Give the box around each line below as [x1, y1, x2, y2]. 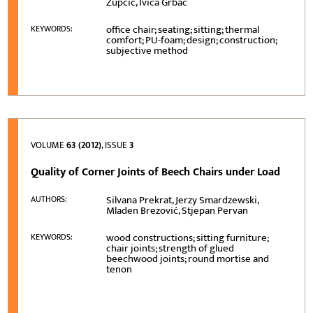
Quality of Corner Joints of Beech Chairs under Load [31, 162, 281, 182]
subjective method [106, 41, 189, 59]
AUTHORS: [31, 191, 68, 206]
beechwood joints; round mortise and [106, 249, 270, 268]
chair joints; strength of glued [106, 239, 235, 257]
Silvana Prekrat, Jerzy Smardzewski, [106, 191, 259, 209]
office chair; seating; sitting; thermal [106, 20, 260, 38]
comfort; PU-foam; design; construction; [106, 31, 277, 49]
